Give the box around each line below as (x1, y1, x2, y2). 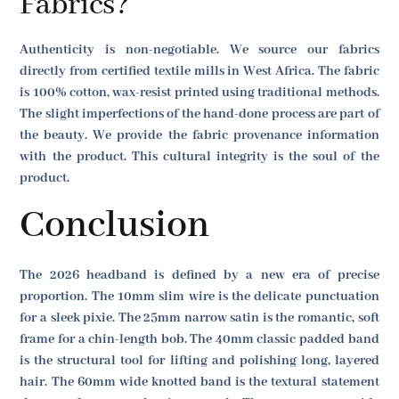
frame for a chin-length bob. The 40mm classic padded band (20, 331, 379, 348)
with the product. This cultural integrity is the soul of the (20, 148, 379, 165)
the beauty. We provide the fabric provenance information (20, 126, 379, 143)
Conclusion (20, 201, 210, 251)
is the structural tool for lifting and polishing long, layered (20, 353, 379, 370)
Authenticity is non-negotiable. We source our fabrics (20, 41, 379, 58)
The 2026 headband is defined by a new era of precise (20, 267, 379, 284)
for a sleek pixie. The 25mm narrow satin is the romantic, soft (20, 310, 379, 327)
